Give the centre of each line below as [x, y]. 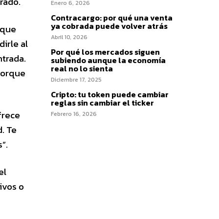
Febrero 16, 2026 [74, 114]
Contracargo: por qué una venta [112, 18]
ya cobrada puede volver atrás [109, 26]
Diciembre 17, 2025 [76, 80]
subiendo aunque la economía [108, 60]
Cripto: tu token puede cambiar [110, 95]
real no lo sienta [82, 69]
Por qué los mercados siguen [105, 52]
